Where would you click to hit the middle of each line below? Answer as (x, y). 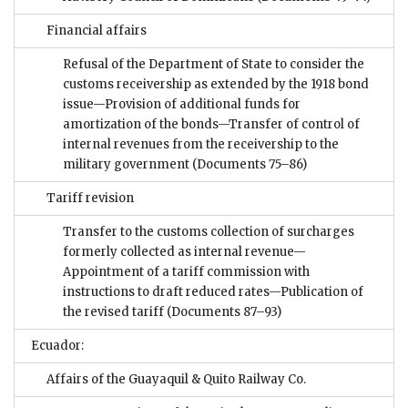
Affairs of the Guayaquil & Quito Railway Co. (176, 379)
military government (126, 164)
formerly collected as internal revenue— (184, 251)
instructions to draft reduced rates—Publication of (213, 291)
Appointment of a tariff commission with (186, 271)
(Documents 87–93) (223, 311)
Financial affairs (97, 30)
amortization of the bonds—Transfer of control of (211, 124)
